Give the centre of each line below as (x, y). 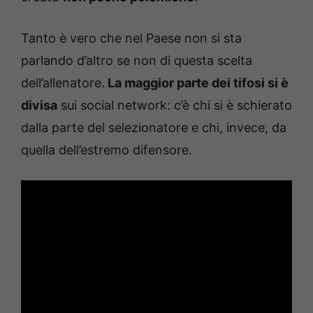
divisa (39, 105)
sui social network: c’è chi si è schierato (175, 105)
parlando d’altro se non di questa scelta (137, 61)
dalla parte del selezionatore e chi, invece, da (154, 128)
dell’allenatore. (63, 83)
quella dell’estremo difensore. (107, 150)
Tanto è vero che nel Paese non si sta (131, 38)
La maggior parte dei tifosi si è (197, 83)
